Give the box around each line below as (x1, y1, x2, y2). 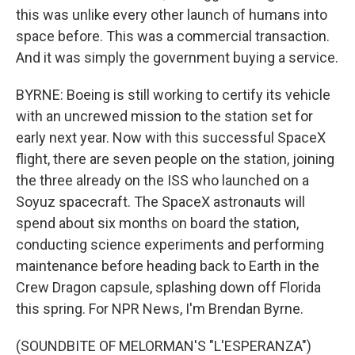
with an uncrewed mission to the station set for (16, 108, 313, 124)
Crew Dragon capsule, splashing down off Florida (16, 279, 321, 296)
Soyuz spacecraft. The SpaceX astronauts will (16, 193, 305, 210)
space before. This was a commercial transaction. (16, 28, 330, 44)
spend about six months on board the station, (16, 215, 299, 231)
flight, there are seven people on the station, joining (16, 151, 334, 167)
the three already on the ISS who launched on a (16, 172, 309, 189)
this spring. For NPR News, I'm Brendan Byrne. (16, 300, 303, 317)
